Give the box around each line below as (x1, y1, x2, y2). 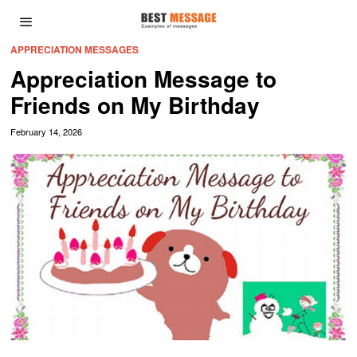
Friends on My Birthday (10, 88, 261, 121)
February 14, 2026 (10, 125, 83, 138)
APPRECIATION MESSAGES (10, 42, 139, 57)
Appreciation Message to (10, 62, 277, 95)
